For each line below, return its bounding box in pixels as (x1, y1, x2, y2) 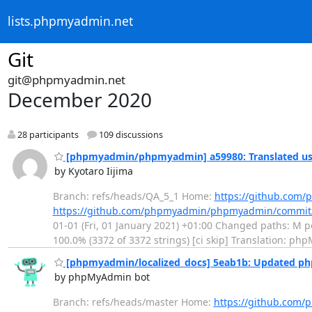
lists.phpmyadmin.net (7, 13, 133, 30)
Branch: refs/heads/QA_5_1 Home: (52, 189, 214, 203)
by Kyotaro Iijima (54, 164, 133, 178)
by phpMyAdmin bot (54, 270, 150, 284)
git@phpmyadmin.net (7, 72, 125, 88)
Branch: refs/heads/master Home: (52, 295, 214, 309)
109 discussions (96, 129, 163, 141)
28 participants (15, 129, 79, 141)
